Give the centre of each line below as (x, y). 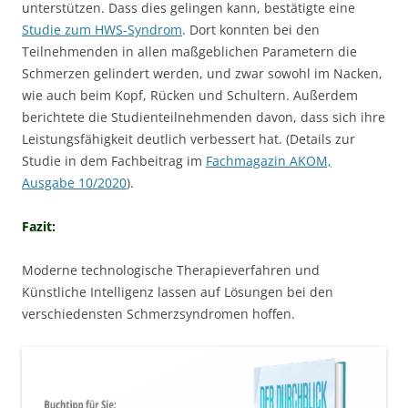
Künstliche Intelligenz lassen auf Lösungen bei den (178, 291)
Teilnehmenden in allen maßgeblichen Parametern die (189, 51)
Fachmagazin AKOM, (269, 160)
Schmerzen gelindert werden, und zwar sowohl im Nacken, (202, 73)
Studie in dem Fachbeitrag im (114, 160)
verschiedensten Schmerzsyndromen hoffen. (158, 313)
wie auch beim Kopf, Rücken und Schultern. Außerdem (190, 95)
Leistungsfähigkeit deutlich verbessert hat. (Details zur (189, 138)
